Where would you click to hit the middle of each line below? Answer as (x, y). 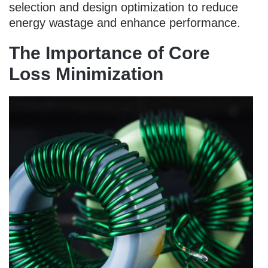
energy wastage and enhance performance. (125, 22)
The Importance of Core (109, 53)
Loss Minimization (86, 74)
